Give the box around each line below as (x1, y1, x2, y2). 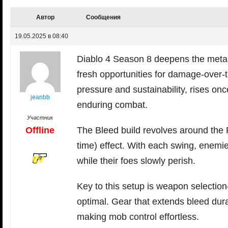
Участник (27, 115, 53, 121)
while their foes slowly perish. (77, 156, 195, 166)
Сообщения (86, 14, 121, 21)
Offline (25, 125, 54, 136)
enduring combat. (77, 100, 148, 110)
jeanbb (30, 94, 50, 101)
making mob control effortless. (77, 212, 199, 222)
